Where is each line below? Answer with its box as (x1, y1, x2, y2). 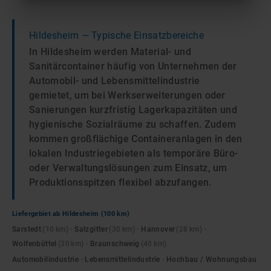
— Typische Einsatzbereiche (79, 30, 204, 41)
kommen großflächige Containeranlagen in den (29, 133, 243, 145)
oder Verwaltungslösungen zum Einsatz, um (29, 162, 227, 174)
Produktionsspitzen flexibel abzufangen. (29, 177, 212, 188)
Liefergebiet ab (12, 210, 63, 218)
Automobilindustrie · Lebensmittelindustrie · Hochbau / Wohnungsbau (12, 255, 257, 264)
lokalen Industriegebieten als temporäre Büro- (29, 148, 238, 159)
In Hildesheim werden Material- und (29, 46, 191, 57)
